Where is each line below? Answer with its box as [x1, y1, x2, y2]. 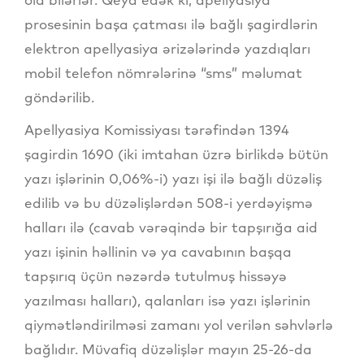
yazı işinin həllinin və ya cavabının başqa [24, 243, 292, 261]
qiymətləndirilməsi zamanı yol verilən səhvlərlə [24, 316, 333, 334]
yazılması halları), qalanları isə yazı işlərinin [24, 292, 310, 310]
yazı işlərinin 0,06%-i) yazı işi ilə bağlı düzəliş [24, 170, 322, 188]
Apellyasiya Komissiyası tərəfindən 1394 [24, 121, 289, 139]
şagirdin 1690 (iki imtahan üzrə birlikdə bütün [24, 145, 328, 163]
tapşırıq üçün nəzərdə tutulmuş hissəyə [24, 267, 287, 285]
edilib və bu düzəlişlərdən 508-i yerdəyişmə [24, 194, 313, 212]
